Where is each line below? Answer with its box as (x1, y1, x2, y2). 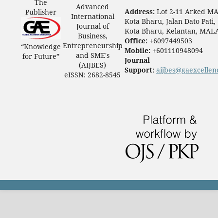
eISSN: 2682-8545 (64, 70, 121, 80)
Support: (124, 65, 156, 75)
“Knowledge (20, 42, 61, 52)
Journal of (76, 21, 109, 31)
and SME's (75, 51, 109, 60)
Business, (77, 31, 108, 41)
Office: (124, 36, 149, 46)
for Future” (22, 52, 59, 61)
